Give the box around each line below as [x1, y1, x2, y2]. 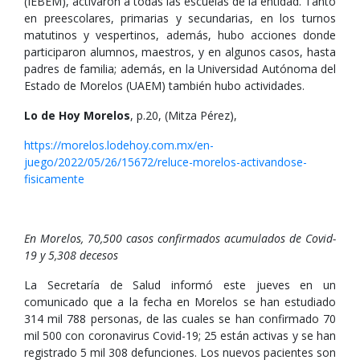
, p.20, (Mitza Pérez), [130, 108, 237, 123]
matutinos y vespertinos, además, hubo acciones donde [24, 27, 336, 43]
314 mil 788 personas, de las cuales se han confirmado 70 [24, 311, 336, 326]
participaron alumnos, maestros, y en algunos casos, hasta [24, 44, 336, 59]
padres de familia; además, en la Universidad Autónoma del [24, 61, 336, 76]
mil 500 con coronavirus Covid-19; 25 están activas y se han [24, 328, 336, 343]
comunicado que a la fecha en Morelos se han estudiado [24, 294, 336, 309]
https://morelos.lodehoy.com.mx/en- [24, 137, 214, 153]
